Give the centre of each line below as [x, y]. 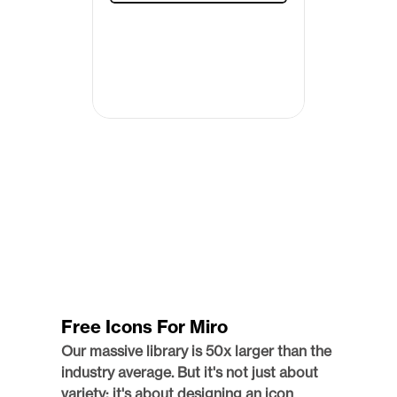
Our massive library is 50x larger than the [196, 351]
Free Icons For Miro [144, 327]
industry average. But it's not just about [190, 373]
